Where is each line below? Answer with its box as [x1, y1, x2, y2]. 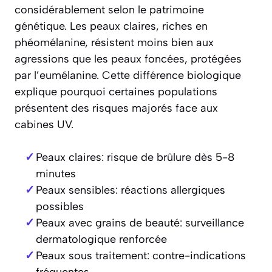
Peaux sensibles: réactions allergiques [35, 183, 225, 197]
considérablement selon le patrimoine [15, 3, 204, 17]
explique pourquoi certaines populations [15, 85, 217, 99]
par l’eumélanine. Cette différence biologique [15, 69, 241, 83]
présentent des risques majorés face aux [15, 101, 218, 115]
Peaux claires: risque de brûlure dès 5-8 [35, 151, 234, 165]
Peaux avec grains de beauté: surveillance [35, 216, 244, 230]
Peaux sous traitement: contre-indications [35, 249, 246, 263]
